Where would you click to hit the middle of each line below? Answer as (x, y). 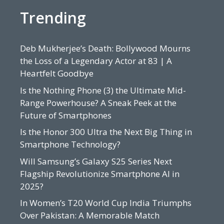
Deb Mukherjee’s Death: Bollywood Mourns (105, 48)
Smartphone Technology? (70, 144)
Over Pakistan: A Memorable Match (90, 215)
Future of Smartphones (66, 115)
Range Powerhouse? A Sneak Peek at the (98, 102)
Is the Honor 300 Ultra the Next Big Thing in (106, 132)
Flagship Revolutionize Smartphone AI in (100, 173)
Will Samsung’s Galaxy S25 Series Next (96, 161)
